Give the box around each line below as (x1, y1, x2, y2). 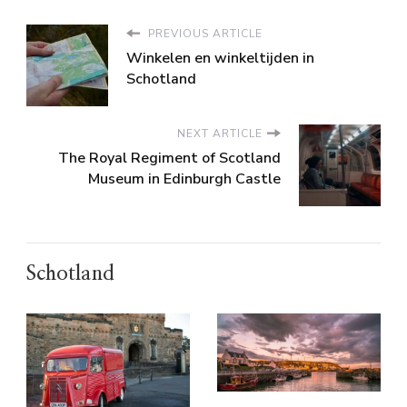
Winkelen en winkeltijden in (126, 47, 314, 68)
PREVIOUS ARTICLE (144, 25, 263, 41)
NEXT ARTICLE (177, 125, 263, 141)
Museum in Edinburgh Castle (88, 168, 281, 189)
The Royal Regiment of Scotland (58, 147, 281, 168)
